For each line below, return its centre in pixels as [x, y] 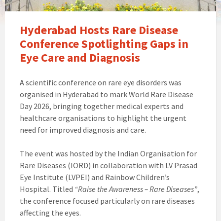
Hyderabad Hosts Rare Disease [99, 30]
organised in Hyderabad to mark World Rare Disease [107, 94]
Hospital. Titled [47, 189]
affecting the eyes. [50, 213]
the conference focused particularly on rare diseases [107, 201]
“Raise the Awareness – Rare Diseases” [136, 189]
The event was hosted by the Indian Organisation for [108, 154]
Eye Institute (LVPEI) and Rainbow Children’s [95, 177]
